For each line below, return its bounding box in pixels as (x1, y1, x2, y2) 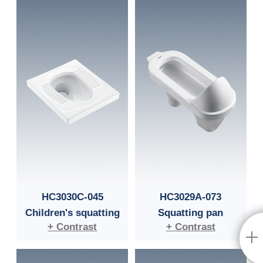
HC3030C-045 (41, 190, 103, 203)
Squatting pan (158, 206, 224, 218)
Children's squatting (25, 206, 120, 218)
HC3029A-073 (160, 190, 222, 203)
